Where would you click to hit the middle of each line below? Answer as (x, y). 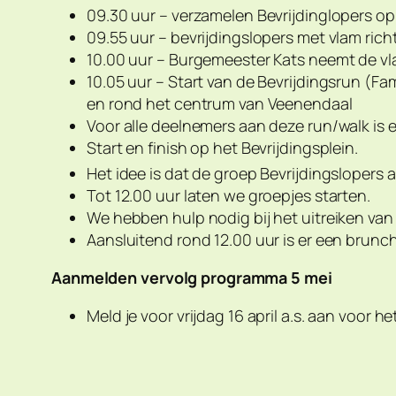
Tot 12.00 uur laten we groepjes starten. (228, 196)
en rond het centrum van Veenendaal (220, 104)
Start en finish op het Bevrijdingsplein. (222, 148)
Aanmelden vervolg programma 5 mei (192, 278)
